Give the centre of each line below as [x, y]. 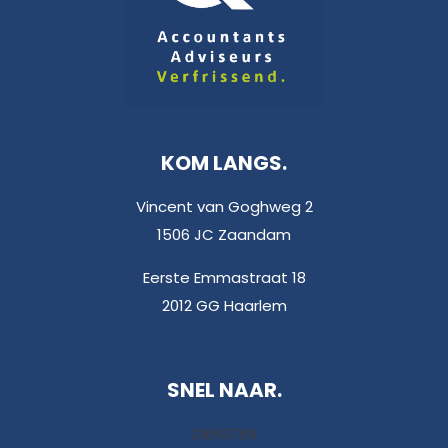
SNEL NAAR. [224, 389]
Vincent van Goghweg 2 [224, 206]
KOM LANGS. [224, 162]
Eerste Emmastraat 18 [224, 277]
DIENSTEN [224, 433]
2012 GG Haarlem [224, 305]
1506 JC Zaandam [224, 234]
